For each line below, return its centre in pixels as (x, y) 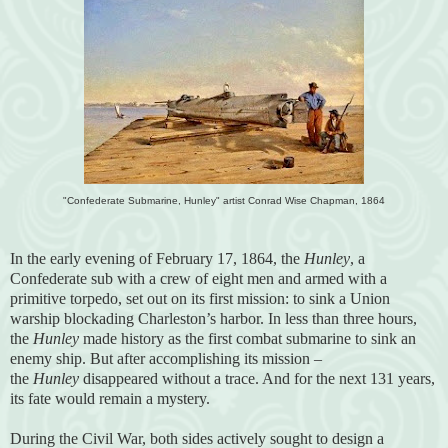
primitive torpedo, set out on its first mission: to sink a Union (200, 298)
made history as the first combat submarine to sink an (247, 338)
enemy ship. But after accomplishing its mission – (166, 358)
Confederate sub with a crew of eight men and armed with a (198, 278)
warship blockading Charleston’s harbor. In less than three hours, (213, 318)
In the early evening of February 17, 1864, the (157, 258)
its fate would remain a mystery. (110, 398)
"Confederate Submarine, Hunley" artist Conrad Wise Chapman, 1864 (224, 200)
